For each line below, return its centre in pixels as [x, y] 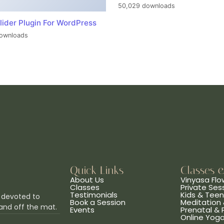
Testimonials [93, 195]
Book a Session [97, 202]
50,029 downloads [146, 6]
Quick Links [96, 171]
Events [82, 210]
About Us [87, 180]
